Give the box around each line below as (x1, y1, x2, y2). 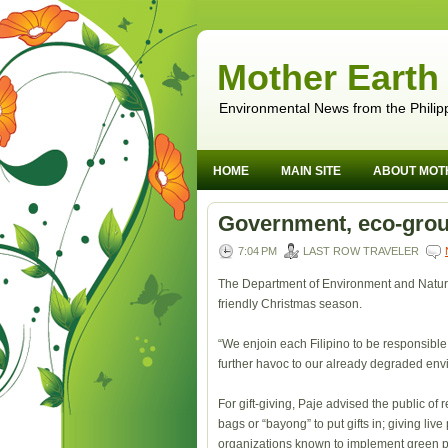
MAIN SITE (281, 164, 341, 178)
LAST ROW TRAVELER (303, 245, 419, 257)
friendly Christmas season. (218, 297, 362, 311)
